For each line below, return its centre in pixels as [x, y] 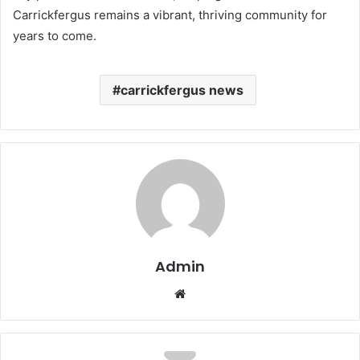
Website [208, 292]
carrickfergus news [182, 90]
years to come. [55, 35]
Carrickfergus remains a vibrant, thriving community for [170, 14]
